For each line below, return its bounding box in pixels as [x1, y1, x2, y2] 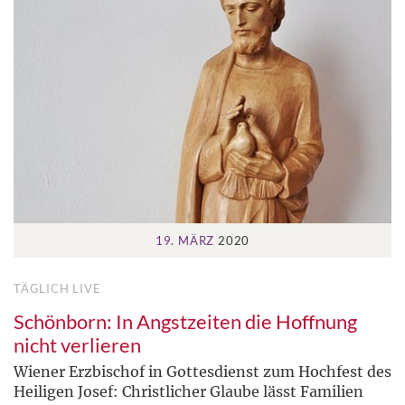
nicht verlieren [14, 333, 141, 358]
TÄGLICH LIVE [14, 281, 101, 297]
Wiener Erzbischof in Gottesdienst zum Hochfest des [14, 363, 391, 381]
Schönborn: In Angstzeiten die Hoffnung [14, 309, 357, 334]
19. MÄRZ [155, 233, 215, 249]
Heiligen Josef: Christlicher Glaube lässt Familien [14, 382, 363, 401]
